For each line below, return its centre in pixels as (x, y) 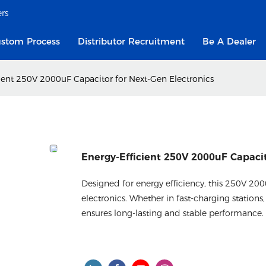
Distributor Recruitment (131, 41)
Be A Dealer (229, 41)
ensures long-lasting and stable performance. (172, 213)
